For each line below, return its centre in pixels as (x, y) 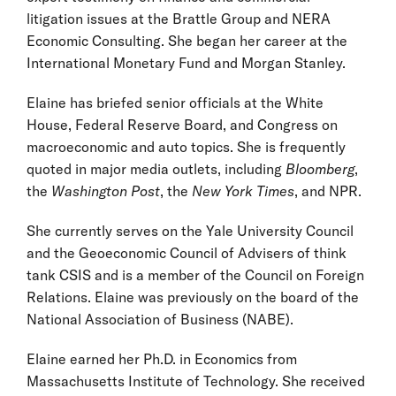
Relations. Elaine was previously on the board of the (193, 297)
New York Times (243, 191)
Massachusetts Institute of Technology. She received (196, 381)
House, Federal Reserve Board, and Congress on (182, 125)
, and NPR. (328, 191)
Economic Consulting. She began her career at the (187, 41)
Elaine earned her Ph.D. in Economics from (162, 359)
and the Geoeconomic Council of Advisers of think (187, 253)
